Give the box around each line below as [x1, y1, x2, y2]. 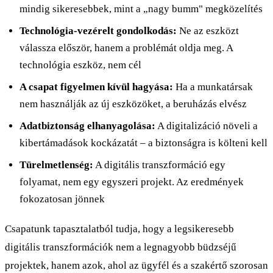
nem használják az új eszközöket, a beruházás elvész [19, 97, 247, 110]
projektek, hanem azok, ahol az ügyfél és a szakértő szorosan [5, 259, 268, 271]
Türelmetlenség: [19, 158, 93, 171]
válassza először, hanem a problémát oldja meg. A [19, 41, 233, 54]
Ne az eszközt [177, 24, 239, 37]
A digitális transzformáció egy [93, 158, 225, 171]
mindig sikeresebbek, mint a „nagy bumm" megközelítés [19, 2, 263, 15]
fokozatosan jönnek [19, 193, 105, 205]
